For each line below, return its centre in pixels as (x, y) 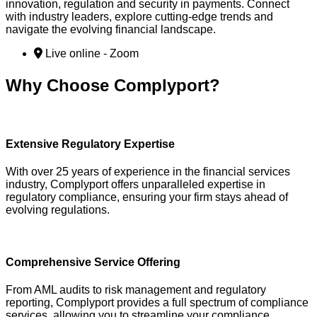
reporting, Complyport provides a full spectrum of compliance (157, 302)
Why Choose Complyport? (113, 85)
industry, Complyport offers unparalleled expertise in (136, 185)
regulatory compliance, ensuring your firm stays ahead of (147, 197)
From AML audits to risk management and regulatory (136, 289)
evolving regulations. (58, 210)
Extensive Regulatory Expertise (90, 144)
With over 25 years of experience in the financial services (148, 172)
